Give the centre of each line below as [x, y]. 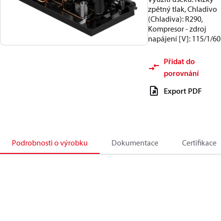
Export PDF [183, 91]
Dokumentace [135, 143]
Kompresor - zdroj [177, 29]
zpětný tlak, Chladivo [183, 9]
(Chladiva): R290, [175, 19]
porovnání [181, 73]
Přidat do [179, 61]
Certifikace [199, 143]
